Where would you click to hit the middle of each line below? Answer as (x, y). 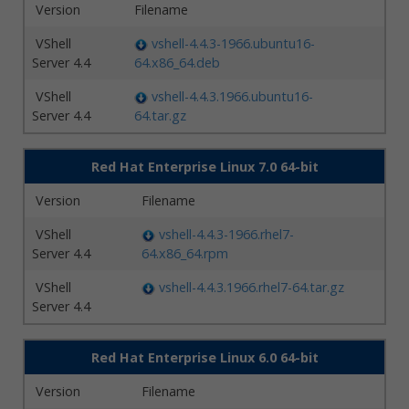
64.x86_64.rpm (185, 253)
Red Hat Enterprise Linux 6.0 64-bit (204, 357)
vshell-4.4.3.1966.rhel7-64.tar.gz (252, 287)
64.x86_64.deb (177, 63)
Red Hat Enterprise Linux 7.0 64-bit (204, 167)
